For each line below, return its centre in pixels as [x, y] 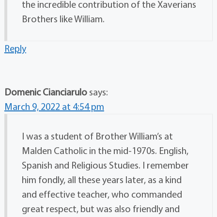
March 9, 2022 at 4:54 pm [54, 107]
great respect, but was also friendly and [101, 209]
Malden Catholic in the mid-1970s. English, [105, 151]
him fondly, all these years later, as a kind [101, 180]
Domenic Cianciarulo [46, 92]
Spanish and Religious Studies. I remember [105, 165]
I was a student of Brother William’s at [97, 136]
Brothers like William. [63, 19]
